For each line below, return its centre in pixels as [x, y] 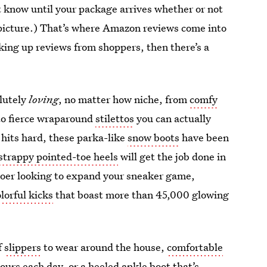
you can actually [173, 118]
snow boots [154, 137]
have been [204, 137]
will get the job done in [172, 156]
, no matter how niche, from [124, 99]
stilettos [115, 118]
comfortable [195, 247]
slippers [23, 247]
